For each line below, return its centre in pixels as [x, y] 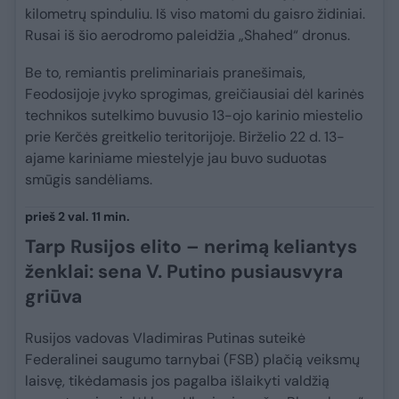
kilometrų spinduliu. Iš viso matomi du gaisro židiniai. [195, 13]
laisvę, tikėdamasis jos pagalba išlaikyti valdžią [177, 380]
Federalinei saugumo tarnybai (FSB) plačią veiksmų [192, 359]
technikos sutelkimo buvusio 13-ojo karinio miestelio [194, 115]
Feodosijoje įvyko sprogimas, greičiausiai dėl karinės [195, 94]
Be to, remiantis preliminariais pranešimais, [165, 72]
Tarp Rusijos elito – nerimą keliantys [191, 246]
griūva [53, 296]
